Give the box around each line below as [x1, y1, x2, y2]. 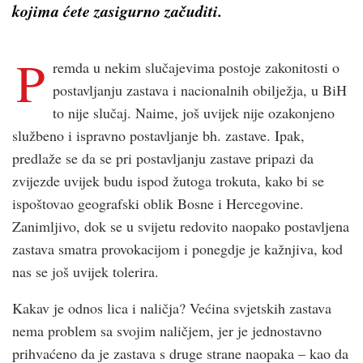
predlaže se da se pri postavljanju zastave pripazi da [12, 147, 314, 168]
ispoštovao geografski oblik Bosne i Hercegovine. [12, 193, 304, 213]
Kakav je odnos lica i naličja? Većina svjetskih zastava [12, 297, 331, 318]
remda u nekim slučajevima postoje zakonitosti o [53, 57, 340, 77]
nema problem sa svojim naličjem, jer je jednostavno [12, 320, 322, 340]
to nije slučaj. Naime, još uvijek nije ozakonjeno [53, 102, 335, 122]
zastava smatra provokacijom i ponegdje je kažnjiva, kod [12, 238, 343, 258]
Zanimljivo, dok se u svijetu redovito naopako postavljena [12, 216, 349, 236]
